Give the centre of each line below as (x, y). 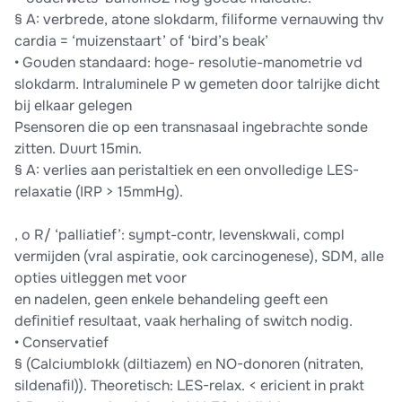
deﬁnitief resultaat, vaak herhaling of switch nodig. (184, 321)
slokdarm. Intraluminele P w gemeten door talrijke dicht (197, 84)
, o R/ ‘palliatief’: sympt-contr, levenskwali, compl (179, 235)
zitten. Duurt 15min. (78, 149)
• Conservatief (61, 343)
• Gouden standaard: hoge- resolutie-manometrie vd (188, 63)
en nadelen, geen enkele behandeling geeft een (171, 300)
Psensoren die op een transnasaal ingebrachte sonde (191, 127)
